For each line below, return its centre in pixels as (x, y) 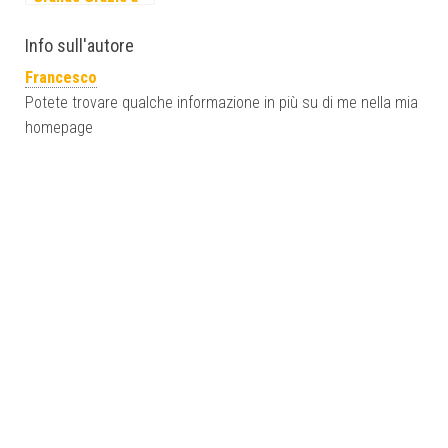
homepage (59, 127)
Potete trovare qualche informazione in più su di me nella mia (221, 102)
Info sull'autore (79, 45)
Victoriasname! (82, 17)
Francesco (61, 77)
